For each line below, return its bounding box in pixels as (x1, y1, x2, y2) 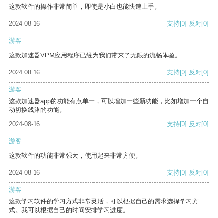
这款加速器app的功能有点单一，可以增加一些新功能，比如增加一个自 (9, 97, 209, 105)
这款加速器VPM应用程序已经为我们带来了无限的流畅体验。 (9, 52, 181, 59)
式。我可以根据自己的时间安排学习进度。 (9, 206, 129, 214)
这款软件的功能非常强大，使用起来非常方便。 (9, 152, 142, 160)
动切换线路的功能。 (9, 106, 66, 114)
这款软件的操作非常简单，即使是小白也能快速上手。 (9, 3, 161, 11)
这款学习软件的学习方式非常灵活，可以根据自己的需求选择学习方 (9, 198, 199, 205)
